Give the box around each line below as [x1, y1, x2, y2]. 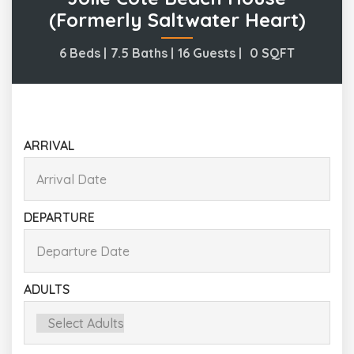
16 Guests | [178, 45, 242, 61]
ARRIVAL [24, 137, 74, 153]
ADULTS [24, 281, 70, 297]
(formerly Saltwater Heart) [48, 8, 306, 32]
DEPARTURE [24, 209, 95, 225]
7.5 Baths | [111, 45, 174, 61]
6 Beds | [59, 45, 107, 61]
